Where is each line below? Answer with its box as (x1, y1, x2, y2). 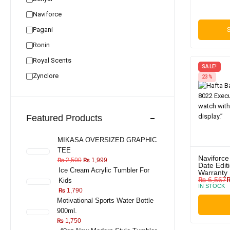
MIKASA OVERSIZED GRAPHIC (57, 136, 157, 144)
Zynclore (33, 72, 59, 80)
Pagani (33, 26, 53, 33)
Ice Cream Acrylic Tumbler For (58, 166, 149, 174)
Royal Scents (33, 56, 71, 64)
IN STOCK (198, 182, 225, 189)
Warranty (198, 168, 227, 177)
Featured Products (26, 113, 102, 123)
